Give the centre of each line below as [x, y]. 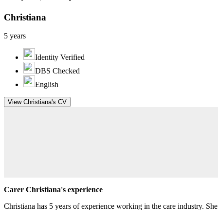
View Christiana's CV [37, 102]
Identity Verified [60, 57]
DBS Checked [57, 71]
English [47, 85]
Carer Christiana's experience [53, 189]
